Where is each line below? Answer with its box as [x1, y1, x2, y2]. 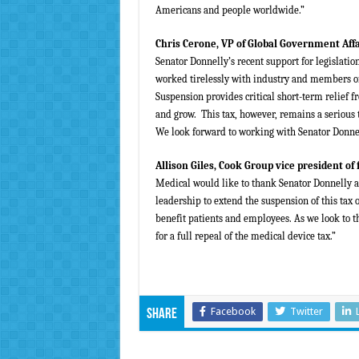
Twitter [289, 305, 323, 318]
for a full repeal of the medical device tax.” [155, 230, 336, 243]
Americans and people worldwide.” [155, 4, 305, 17]
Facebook [210, 305, 256, 318]
